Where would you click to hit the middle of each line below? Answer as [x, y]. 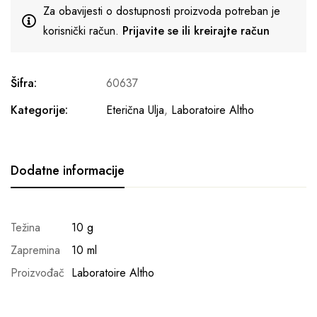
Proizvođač [38, 273]
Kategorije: [39, 110]
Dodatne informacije [68, 171]
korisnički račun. [83, 31]
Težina [25, 227]
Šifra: [24, 83]
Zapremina [35, 250]
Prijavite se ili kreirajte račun [196, 31]
